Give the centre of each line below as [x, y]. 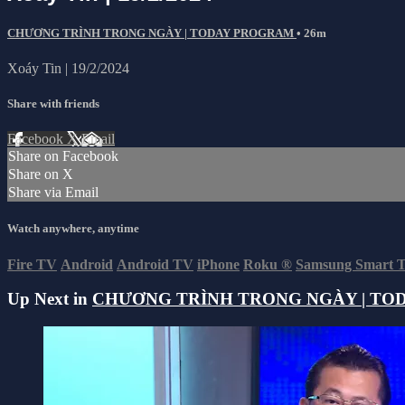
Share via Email [53, 193]
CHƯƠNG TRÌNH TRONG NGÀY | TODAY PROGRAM [152, 33]
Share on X [41, 174]
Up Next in [50, 299]
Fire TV [32, 264]
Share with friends [53, 104]
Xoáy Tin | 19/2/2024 [68, 68]
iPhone [218, 264]
